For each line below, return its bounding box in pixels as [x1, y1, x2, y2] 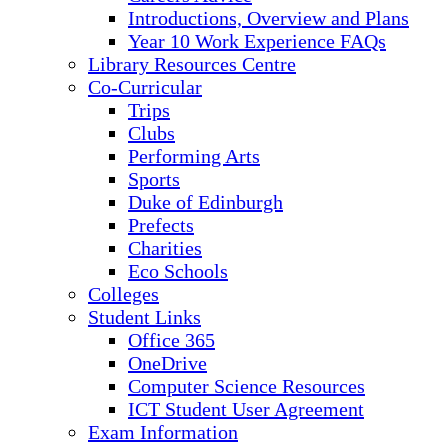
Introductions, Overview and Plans [128, 7, 409, 29]
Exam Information [88, 421, 238, 443]
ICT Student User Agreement [128, 398, 364, 420]
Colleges [88, 283, 159, 305]
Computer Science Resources [128, 375, 365, 397]
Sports [128, 168, 180, 190]
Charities [128, 237, 202, 259]
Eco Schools [128, 260, 228, 282]
